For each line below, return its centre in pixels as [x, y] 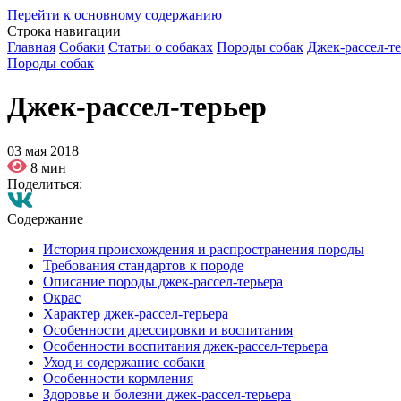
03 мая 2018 [43, 150]
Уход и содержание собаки [124, 362]
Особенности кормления [118, 378]
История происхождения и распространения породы [204, 249]
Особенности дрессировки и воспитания [168, 329]
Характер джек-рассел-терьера [136, 313]
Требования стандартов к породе [143, 265]
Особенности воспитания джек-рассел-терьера [185, 346]
